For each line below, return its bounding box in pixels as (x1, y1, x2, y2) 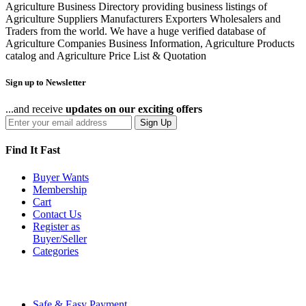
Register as (33, 220, 80, 232)
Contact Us (33, 208, 81, 220)
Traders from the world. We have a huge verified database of (5, 25, 266, 37)
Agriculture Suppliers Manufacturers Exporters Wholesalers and (5, 12, 281, 25)
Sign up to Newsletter (5, 76, 86, 87)
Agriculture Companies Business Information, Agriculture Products (5, 37, 294, 49)
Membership (33, 183, 87, 195)
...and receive (5, 103, 66, 115)
